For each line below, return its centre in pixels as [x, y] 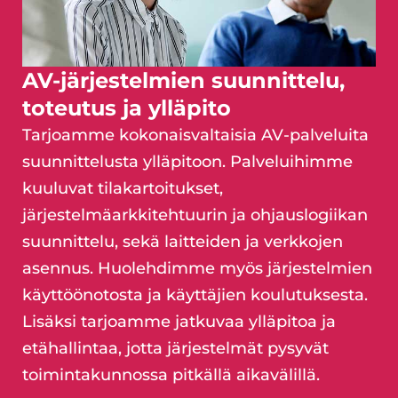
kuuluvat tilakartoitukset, [123, 188]
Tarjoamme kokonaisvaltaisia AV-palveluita [195, 135]
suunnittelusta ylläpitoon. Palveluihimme [187, 161]
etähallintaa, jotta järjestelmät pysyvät [175, 348]
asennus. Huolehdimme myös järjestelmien [197, 268]
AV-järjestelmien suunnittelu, [183, 80]
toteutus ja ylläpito [127, 107]
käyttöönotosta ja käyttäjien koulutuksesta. [195, 295]
